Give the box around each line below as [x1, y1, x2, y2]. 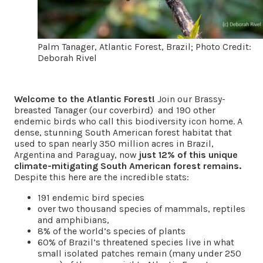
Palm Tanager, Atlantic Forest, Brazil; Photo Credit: [38, 41, 251, 52]
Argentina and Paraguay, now [14, 149, 137, 160]
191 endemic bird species [38, 191, 144, 203]
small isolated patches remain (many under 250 [38, 247, 241, 259]
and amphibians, [38, 214, 109, 225]
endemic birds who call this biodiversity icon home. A [14, 115, 242, 127]
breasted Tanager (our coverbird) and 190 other [14, 104, 215, 116]
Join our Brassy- [155, 93, 225, 104]
